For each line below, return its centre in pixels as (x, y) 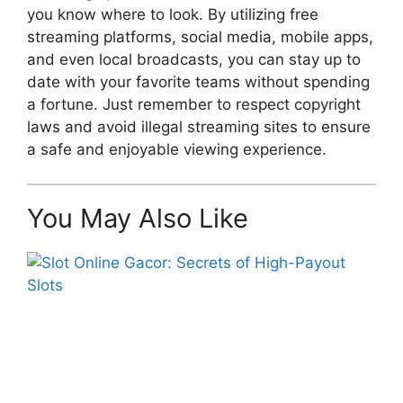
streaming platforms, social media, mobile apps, (200, 36)
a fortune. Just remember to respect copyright (194, 104)
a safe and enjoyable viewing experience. (177, 149)
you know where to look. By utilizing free (173, 14)
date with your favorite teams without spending (198, 81)
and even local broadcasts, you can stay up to (194, 59)
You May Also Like (138, 218)
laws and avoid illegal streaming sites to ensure (199, 126)
